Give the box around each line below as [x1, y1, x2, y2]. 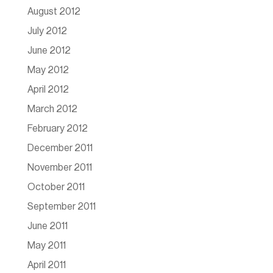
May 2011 [27, 241, 66, 251]
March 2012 [27, 104, 77, 115]
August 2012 [27, 7, 80, 17]
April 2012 [27, 85, 69, 95]
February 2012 [27, 124, 88, 134]
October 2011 [27, 182, 85, 193]
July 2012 [27, 26, 67, 37]
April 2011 [27, 260, 66, 271]
